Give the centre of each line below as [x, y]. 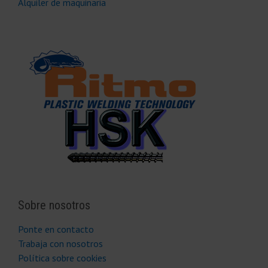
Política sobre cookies [62, 258]
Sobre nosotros [54, 205]
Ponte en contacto [56, 229]
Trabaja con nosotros [60, 243]
